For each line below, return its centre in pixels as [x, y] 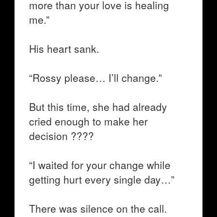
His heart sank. [64, 48]
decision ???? [62, 136]
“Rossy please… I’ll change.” [95, 77]
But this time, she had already [98, 107]
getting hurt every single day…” [102, 179]
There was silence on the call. [98, 208]
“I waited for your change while [100, 165]
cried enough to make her [88, 121]
